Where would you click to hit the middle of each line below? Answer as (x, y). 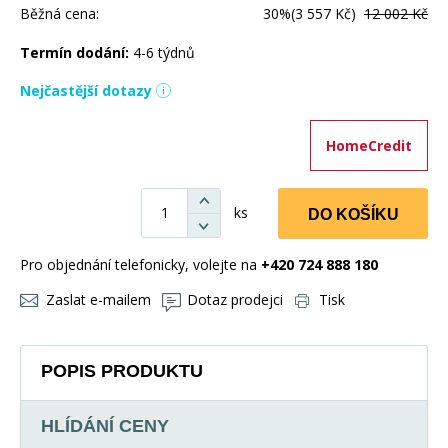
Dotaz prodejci (235, 299)
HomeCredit (369, 145)
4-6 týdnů (164, 52)
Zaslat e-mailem (98, 299)
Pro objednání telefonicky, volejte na (140, 264)
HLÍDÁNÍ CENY (105, 425)
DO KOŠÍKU (353, 214)
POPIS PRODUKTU (122, 370)
